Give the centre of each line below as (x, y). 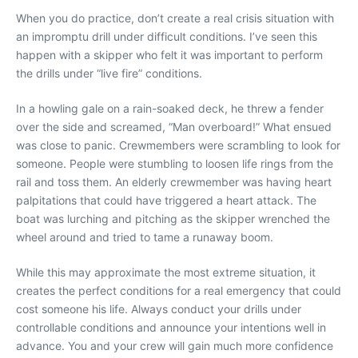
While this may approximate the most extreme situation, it (166, 272)
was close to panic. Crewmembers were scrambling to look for (178, 145)
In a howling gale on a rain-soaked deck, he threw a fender (170, 108)
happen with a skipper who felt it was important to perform (169, 55)
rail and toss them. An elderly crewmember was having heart (174, 182)
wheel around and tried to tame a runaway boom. (145, 237)
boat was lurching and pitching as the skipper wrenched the (173, 219)
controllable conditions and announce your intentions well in (171, 327)
